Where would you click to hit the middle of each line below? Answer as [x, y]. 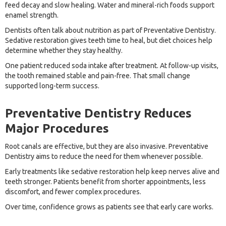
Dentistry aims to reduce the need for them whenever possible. [104, 157]
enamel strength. [32, 15]
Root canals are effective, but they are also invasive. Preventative [107, 147]
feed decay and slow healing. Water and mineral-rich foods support [110, 5]
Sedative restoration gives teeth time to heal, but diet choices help [109, 41]
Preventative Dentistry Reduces [98, 114]
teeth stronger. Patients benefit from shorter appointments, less [105, 182]
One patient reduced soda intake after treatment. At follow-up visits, [112, 66]
